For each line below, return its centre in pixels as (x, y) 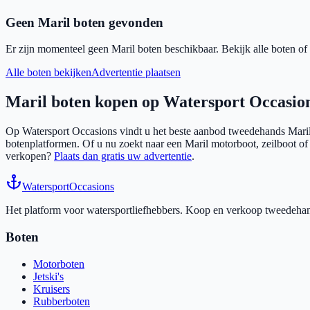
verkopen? (28, 156)
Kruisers (52, 289)
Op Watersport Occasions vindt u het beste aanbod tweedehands (145, 131)
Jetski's (48, 276)
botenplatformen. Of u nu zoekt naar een (94, 144)
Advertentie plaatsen (136, 73)
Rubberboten (62, 301)
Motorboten (59, 264)
